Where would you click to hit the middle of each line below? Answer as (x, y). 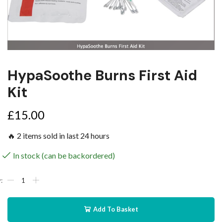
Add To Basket (115, 209)
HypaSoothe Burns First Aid (102, 76)
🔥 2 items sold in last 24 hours (58, 136)
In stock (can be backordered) (64, 156)
